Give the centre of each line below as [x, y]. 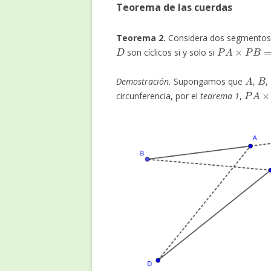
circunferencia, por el [158, 96]
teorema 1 [220, 96]
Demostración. [144, 81]
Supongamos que [208, 81]
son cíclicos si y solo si [171, 52]
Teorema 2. [141, 38]
